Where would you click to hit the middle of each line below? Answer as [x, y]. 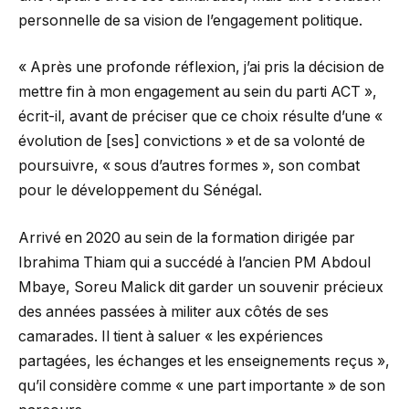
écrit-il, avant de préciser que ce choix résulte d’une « [200, 117]
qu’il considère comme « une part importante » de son [202, 385]
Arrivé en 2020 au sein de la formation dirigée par [187, 237]
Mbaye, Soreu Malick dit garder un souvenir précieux [201, 287]
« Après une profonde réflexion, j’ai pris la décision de [201, 68]
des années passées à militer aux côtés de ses [173, 311]
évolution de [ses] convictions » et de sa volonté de [192, 142]
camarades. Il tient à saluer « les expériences [171, 336]
